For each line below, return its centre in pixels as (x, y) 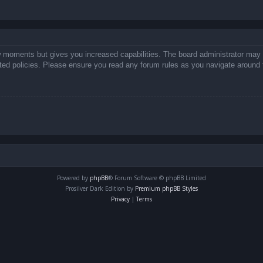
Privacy (120, 199)
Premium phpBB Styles (166, 189)
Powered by (73, 178)
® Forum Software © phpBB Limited (157, 178)
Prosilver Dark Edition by (100, 189)
